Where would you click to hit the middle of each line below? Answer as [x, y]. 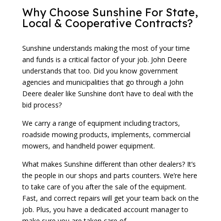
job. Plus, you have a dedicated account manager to [105, 210]
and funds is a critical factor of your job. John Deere [104, 60]
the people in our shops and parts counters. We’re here [110, 176]
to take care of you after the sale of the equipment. [104, 187]
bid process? [42, 105]
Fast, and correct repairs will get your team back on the [110, 198]
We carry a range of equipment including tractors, [101, 123]
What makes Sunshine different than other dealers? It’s [109, 164]
